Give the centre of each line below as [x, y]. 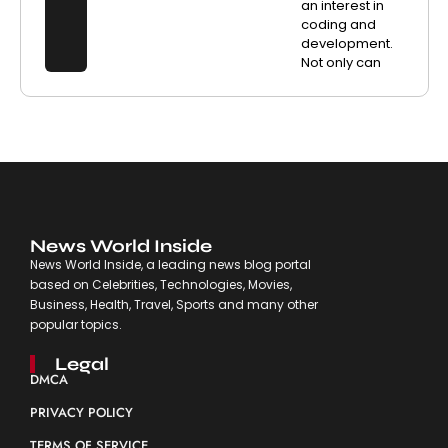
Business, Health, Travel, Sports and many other [173, 304]
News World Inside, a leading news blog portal [170, 264]
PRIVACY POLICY [81, 412]
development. [347, 43]
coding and [339, 24]
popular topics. [75, 324]
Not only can [341, 62]
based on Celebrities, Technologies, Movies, [160, 284]
